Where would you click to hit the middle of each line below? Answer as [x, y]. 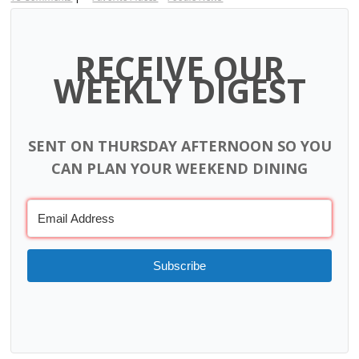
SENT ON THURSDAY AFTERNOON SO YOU [179, 146]
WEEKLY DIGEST [179, 91]
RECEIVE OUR [179, 68]
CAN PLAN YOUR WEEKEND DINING [179, 168]
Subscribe [179, 266]
